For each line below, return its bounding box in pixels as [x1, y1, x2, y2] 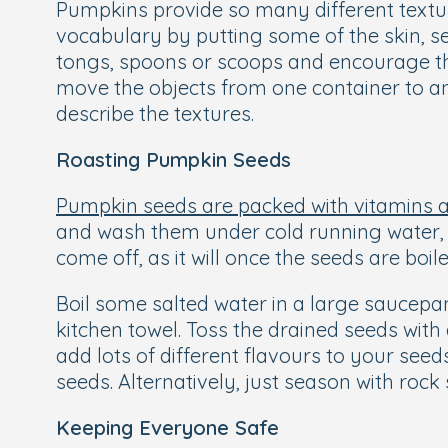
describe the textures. [56, 101, 254, 126]
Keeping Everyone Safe [56, 415, 279, 440]
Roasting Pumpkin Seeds [56, 147, 291, 172]
